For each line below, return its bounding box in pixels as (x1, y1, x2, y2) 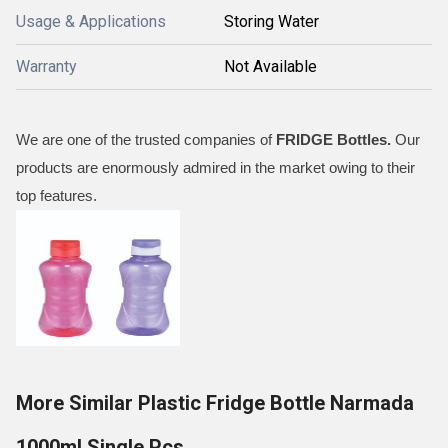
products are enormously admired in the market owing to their (16, 159, 415, 176)
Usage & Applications (16, 12, 166, 31)
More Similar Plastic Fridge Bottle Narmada (16, 391, 414, 415)
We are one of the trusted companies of (16, 131, 272, 148)
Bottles (333, 131, 387, 148)
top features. (16, 187, 97, 204)
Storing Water (224, 12, 319, 31)
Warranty (16, 57, 77, 76)
